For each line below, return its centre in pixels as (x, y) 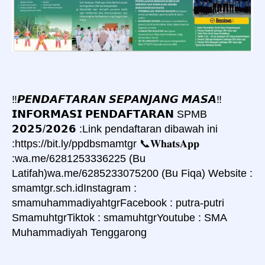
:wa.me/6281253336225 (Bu (79, 159)
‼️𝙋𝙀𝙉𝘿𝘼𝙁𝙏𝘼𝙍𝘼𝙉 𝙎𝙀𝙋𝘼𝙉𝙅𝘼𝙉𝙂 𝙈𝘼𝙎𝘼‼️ (117, 100)
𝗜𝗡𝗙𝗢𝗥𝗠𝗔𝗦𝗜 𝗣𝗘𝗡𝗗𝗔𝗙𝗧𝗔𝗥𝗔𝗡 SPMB (109, 114)
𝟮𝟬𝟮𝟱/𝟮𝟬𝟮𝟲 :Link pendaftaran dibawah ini (115, 129)
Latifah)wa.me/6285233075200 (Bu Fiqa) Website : (132, 174)
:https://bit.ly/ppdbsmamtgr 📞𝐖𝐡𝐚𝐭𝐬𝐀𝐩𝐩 (106, 144)
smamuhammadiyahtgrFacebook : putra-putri (118, 203)
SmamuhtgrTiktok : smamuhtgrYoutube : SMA (119, 218)
